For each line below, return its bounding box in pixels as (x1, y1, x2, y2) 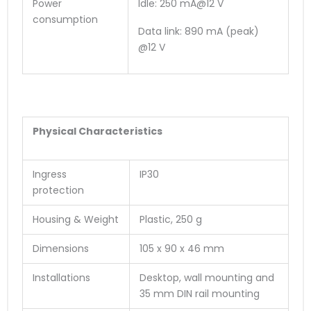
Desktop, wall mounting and (140, 270, 274, 285)
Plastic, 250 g (140, 212, 202, 226)
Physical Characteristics (33, 124, 162, 138)
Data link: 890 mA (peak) (138, 24, 259, 38)
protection (33, 183, 84, 197)
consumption (33, 12, 98, 26)
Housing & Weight (33, 212, 119, 226)
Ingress (33, 167, 67, 181)
